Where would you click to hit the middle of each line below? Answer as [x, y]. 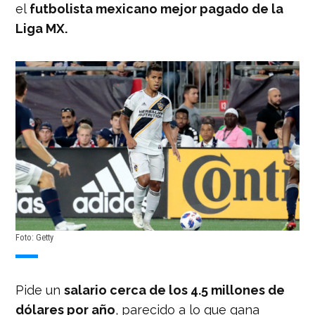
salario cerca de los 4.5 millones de [175, 290]
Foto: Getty [35, 238]
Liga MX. [43, 28]
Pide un [40, 290]
